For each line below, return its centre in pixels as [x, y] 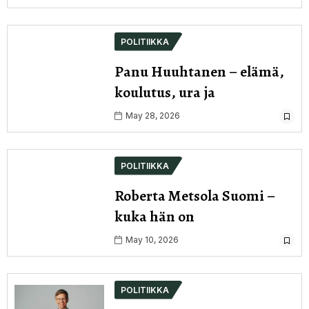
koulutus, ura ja [165, 92]
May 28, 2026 [152, 115]
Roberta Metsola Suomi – [195, 196]
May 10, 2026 [151, 239]
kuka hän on [154, 216]
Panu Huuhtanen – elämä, [199, 71]
